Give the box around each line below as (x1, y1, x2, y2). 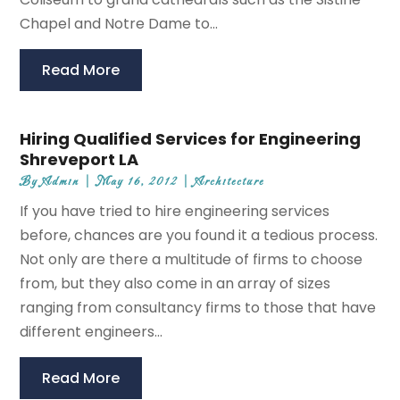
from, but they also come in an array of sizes (20, 273, 331, 295)
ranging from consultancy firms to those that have (20, 297, 377, 319)
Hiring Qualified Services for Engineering (20, 128, 362, 151)
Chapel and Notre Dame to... (20, 13, 219, 35)
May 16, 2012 (96, 174, 179, 190)
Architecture (195, 174, 265, 190)
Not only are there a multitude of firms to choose (20, 249, 363, 271)
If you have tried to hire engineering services (20, 201, 330, 222)
